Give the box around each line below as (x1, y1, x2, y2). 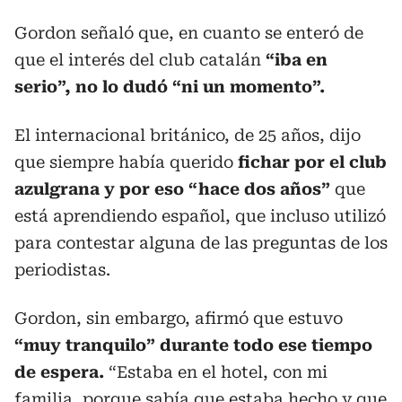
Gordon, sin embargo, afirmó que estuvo (14, 309, 343, 328)
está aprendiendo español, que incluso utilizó (14, 206, 386, 225)
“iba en (261, 50, 328, 69)
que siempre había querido (14, 153, 238, 171)
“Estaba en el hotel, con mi (104, 363, 328, 381)
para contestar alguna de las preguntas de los (14, 233, 388, 252)
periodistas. (14, 260, 110, 279)
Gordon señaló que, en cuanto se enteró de (14, 23, 363, 42)
